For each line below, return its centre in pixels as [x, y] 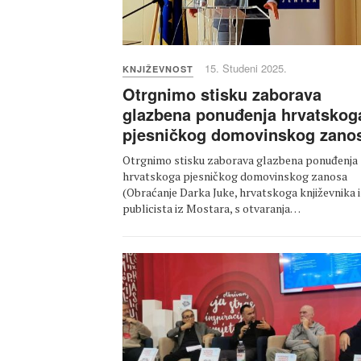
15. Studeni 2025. [246, 68]
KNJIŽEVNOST [158, 68]
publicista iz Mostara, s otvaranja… [212, 208]
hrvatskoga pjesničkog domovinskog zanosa [235, 176]
